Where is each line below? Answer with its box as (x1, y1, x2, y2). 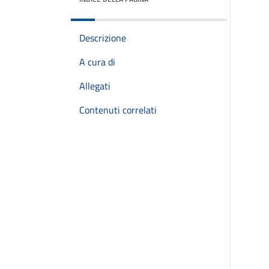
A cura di (79, 55, 115, 69)
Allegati (79, 79, 110, 93)
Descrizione (79, 31, 126, 45)
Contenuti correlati (79, 103, 157, 117)
